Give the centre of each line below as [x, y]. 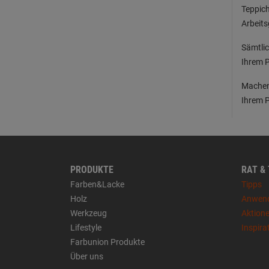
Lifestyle [86, 228]
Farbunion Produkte [107, 242]
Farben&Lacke [97, 184]
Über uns [87, 256]
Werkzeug [89, 213]
